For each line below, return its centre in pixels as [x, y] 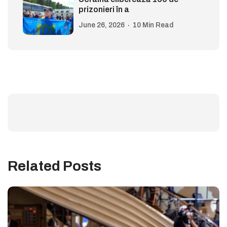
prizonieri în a [104, 10]
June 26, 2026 [102, 25]
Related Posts [54, 166]
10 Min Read [153, 25]
